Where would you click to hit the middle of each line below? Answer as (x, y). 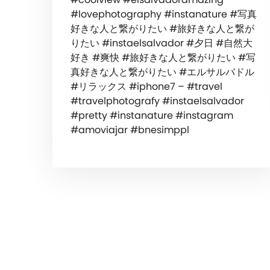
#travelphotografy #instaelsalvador (157, 101)
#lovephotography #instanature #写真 (164, 14)
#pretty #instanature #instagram (152, 115)
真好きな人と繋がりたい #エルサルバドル (162, 72)
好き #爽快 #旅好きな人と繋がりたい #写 (163, 57)
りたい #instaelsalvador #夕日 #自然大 (162, 43)
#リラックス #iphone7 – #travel (146, 86)
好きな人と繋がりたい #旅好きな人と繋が (162, 28)
